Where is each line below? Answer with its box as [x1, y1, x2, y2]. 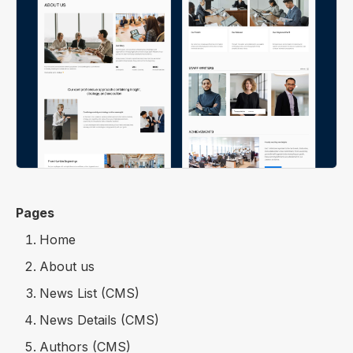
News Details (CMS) [39, 311, 159, 328]
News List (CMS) [39, 284, 139, 301]
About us [39, 258, 95, 274]
